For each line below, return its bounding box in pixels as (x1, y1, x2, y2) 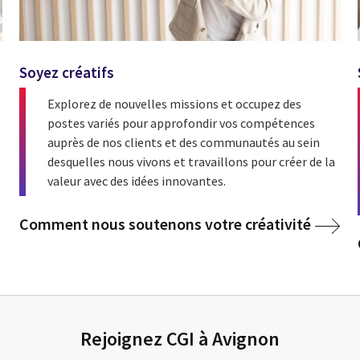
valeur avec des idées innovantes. (47, 172, 227, 189)
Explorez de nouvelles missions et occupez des (47, 95, 302, 112)
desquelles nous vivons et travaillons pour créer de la (47, 153, 336, 170)
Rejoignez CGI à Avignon (80, 326, 280, 352)
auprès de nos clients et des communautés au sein (47, 133, 321, 150)
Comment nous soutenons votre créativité (19, 214, 312, 235)
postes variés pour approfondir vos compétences (47, 114, 316, 131)
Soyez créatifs (19, 63, 115, 83)
